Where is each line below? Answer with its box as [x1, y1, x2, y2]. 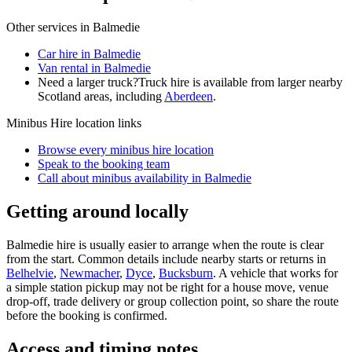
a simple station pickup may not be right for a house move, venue [6, 280, 328, 294]
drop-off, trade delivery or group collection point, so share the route [6, 294, 339, 308]
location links [72, 115, 141, 130]
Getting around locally [6, 200, 189, 222]
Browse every [38, 142, 110, 156]
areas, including [81, 89, 162, 103]
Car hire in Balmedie [38, 46, 141, 60]
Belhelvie [6, 266, 53, 280]
